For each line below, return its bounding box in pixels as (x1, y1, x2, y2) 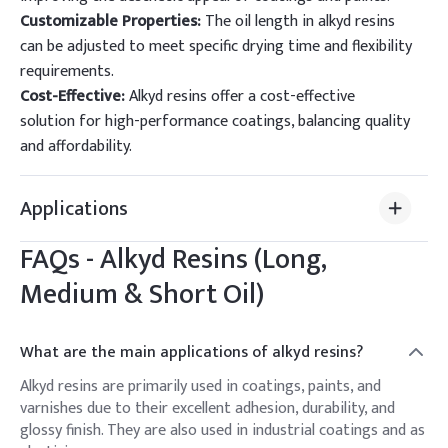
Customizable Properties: (20, 8, 201, 35)
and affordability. (20, 133, 132, 160)
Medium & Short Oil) (20, 271, 264, 318)
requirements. (20, 58, 114, 85)
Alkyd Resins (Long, (100, 236, 327, 283)
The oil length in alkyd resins (201, 8, 395, 35)
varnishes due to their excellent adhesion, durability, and (20, 395, 395, 422)
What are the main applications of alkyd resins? (20, 338, 363, 366)
